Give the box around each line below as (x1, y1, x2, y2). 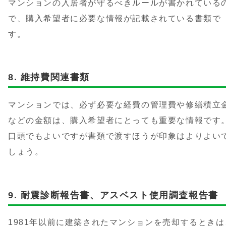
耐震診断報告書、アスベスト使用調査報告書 (20, 190, 218, 200)
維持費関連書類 (20, 72, 90, 83)
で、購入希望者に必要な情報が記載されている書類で (8, 14, 221, 23)
